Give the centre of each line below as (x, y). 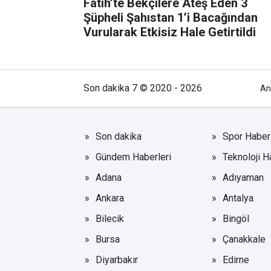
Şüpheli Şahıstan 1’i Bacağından (138, 17)
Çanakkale (244, 239)
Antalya (238, 198)
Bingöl (236, 218)
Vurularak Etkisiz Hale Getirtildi (170, 32)
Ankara (110, 198)
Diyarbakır (117, 260)
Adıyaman (243, 177)
